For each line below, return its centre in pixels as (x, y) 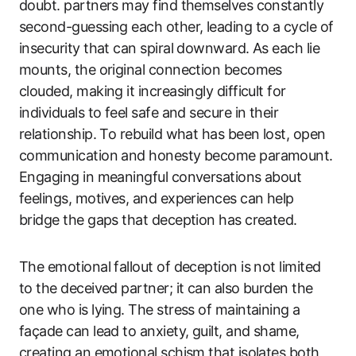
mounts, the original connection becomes (151, 69)
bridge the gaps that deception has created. (158, 219)
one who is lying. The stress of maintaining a (160, 309)
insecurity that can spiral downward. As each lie (170, 48)
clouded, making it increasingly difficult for (153, 91)
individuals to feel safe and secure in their (149, 112)
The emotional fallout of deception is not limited (170, 266)
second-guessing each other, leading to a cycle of (176, 26)
